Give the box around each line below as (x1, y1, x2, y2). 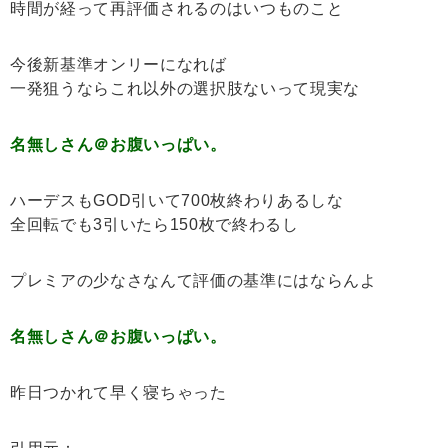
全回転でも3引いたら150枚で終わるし (10, 216, 299, 234)
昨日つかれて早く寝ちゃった (10, 384, 227, 402)
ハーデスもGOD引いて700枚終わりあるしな (10, 192, 344, 210)
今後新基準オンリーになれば (10, 56, 227, 74)
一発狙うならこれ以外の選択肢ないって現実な (10, 80, 360, 98)
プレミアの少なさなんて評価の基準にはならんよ (10, 272, 377, 290)
